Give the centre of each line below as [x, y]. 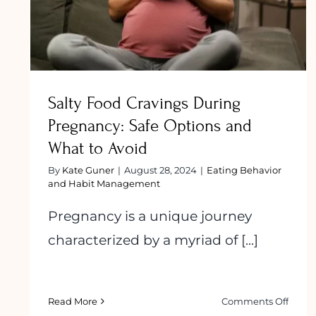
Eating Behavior [244, 170]
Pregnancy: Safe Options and [150, 126]
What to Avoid [98, 148]
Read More [73, 302]
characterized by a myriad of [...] [153, 240]
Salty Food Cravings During [144, 103]
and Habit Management [104, 183]
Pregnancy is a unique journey [150, 216]
